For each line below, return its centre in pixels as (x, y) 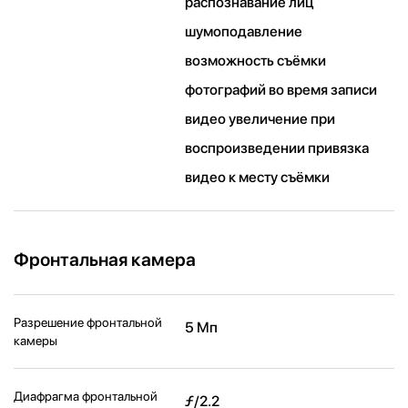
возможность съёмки (256, 61)
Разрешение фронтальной (88, 323)
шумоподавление (244, 32)
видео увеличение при (260, 119)
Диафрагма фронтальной (86, 397)
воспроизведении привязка (277, 148)
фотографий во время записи (281, 90)
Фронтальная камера (105, 260)
